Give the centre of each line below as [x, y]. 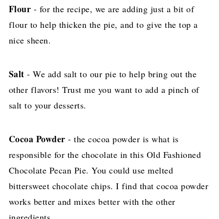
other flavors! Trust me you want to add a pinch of [104, 90]
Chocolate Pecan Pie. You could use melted [91, 170]
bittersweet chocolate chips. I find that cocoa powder [109, 186]
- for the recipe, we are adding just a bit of [113, 9]
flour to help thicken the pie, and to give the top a [103, 25]
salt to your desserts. [47, 105]
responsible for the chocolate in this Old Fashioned [105, 155]
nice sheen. [30, 40]
